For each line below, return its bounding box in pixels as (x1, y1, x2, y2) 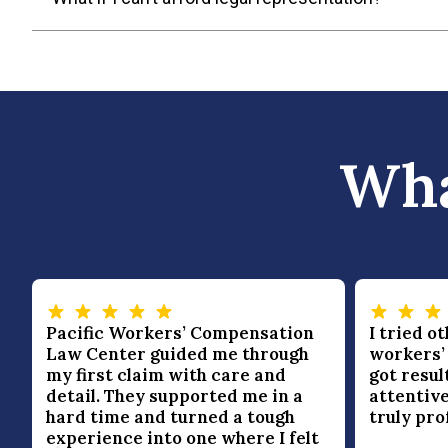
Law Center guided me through (46, 343, 309, 366)
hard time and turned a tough (46, 406, 295, 429)
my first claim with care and (46, 364, 286, 387)
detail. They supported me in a (46, 385, 303, 408)
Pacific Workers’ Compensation (46, 322, 314, 345)
